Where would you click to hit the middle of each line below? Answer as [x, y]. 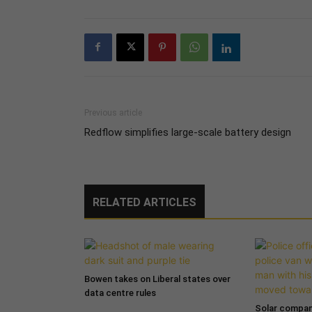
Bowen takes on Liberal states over [157, 279]
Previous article [113, 112]
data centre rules [120, 292]
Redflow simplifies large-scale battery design [187, 132]
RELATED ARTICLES [144, 202]
